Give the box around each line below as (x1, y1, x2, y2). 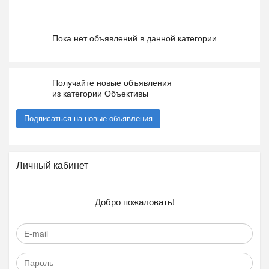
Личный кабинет (16, 160, 88, 171)
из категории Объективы (52, 89, 148, 98)
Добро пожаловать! (94, 197, 175, 207)
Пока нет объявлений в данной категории (52, 34, 217, 43)
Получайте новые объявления (52, 78, 172, 88)
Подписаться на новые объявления (24, 114, 153, 123)
